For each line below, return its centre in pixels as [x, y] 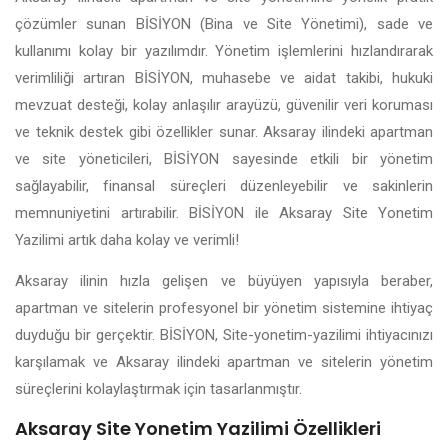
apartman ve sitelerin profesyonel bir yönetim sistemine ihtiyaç [224, 307]
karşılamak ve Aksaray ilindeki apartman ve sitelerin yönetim [224, 361]
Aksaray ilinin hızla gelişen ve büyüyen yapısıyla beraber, [224, 280]
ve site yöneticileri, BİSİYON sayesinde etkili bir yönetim [224, 159]
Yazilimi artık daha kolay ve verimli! [127, 240]
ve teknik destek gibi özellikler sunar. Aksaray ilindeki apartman [224, 132]
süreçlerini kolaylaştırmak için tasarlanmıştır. [158, 388]
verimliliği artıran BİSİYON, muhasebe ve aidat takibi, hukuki [224, 78]
